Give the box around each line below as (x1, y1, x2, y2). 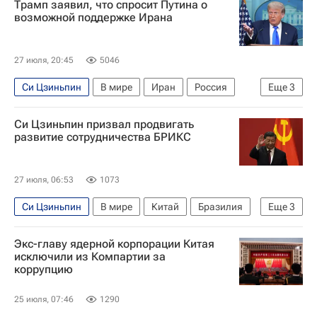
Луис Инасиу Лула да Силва (69, 222, 196, 234)
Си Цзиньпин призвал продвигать (14, 117, 194, 131)
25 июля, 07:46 (14, 294, 74, 304)
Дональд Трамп (76, 103, 149, 115)
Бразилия (198, 200, 243, 212)
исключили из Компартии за (14, 249, 166, 263)
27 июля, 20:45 (14, 54, 74, 65)
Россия (195, 81, 227, 93)
